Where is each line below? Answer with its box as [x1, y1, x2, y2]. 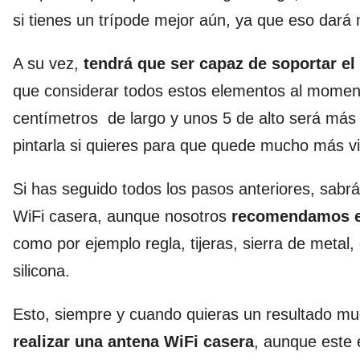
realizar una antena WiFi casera [13, 332, 254, 350]
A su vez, [13, 54, 84, 72]
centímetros [13, 108, 98, 127]
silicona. [13, 261, 70, 280]
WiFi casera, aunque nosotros [13, 207, 231, 225]
